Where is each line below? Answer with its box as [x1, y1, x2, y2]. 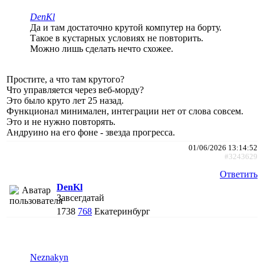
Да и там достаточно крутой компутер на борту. [30, 22, 222, 32]
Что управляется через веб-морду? [6, 84, 144, 95]
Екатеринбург [94, 206, 150, 216]
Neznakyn [30, 252, 68, 262]
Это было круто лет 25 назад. [6, 95, 124, 105]
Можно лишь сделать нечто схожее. [30, 43, 173, 54]
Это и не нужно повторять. [6, 116, 115, 127]
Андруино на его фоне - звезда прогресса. [6, 127, 175, 137]
